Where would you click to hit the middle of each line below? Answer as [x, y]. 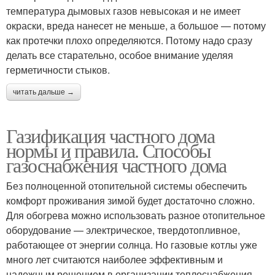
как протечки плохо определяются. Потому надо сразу [129, 40]
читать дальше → [44, 92]
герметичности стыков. [59, 69]
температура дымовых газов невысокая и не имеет [123, 10]
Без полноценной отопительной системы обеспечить [126, 185]
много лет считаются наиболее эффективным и [114, 259]
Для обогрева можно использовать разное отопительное [136, 215]
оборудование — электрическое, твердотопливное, [123, 230]
